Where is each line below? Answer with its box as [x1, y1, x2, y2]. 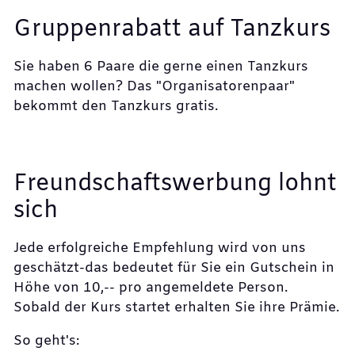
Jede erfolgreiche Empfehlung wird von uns [13, 239, 306, 258]
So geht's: [13, 331, 79, 350]
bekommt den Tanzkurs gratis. [13, 97, 222, 116]
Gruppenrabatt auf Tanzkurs [13, 13, 330, 45]
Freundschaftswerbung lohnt [13, 168, 337, 200]
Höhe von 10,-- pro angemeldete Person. [13, 278, 288, 297]
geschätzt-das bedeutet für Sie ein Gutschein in [13, 258, 334, 277]
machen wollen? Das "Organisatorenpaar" [13, 77, 295, 96]
